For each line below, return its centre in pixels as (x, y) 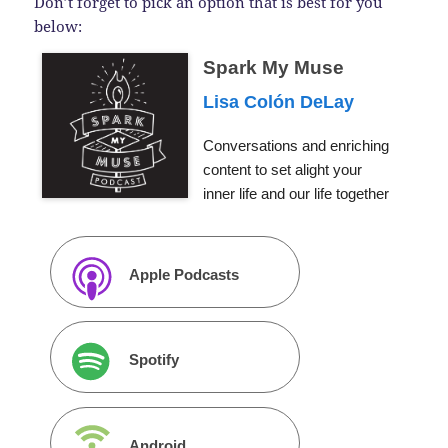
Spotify (154, 360)
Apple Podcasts (184, 274)
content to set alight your (282, 169)
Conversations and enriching (295, 145)
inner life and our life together (295, 193)
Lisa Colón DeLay (278, 101)
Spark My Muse (273, 67)
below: (58, 25)
